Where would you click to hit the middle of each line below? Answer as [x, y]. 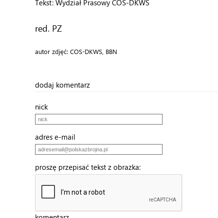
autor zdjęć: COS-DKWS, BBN [76, 51]
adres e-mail [58, 137]
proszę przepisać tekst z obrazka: [91, 167]
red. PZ [48, 28]
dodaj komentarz [63, 85]
